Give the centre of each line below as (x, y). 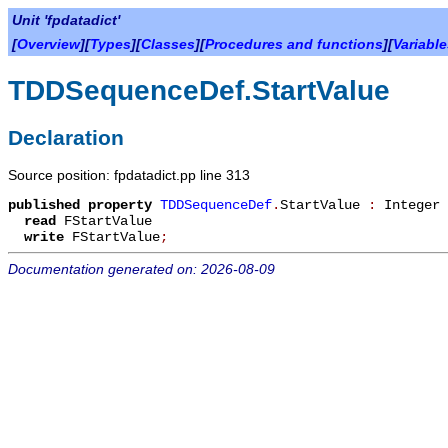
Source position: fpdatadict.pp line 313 (129, 174)
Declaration (66, 137)
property (124, 204)
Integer (412, 204)
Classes (168, 44)
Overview (48, 44)
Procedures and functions (294, 44)
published (44, 204)
